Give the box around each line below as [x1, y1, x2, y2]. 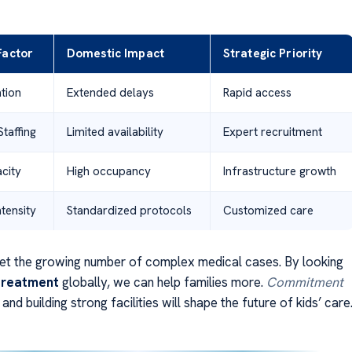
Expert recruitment [222, 123, 322, 140]
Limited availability [66, 123, 163, 140]
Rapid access [222, 84, 291, 101]
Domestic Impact [66, 45, 165, 61]
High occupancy [66, 163, 151, 179]
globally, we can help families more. [58, 273, 266, 291]
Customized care [222, 202, 313, 218]
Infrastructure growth [222, 163, 336, 179]
